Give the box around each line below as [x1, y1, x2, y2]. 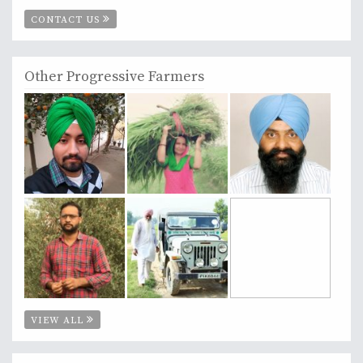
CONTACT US [31, 13, 103, 26]
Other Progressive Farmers [24, 66, 204, 86]
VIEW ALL [31, 314, 87, 327]
